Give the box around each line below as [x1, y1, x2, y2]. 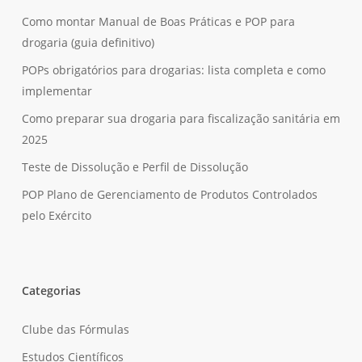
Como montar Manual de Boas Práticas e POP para [21, 14, 295, 29]
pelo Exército [21, 208, 91, 223]
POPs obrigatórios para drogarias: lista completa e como [21, 62, 326, 78]
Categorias [21, 283, 81, 298]
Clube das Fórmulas [21, 322, 129, 337]
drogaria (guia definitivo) [21, 35, 154, 50]
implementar [21, 83, 92, 99]
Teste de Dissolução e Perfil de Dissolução [21, 159, 248, 175]
